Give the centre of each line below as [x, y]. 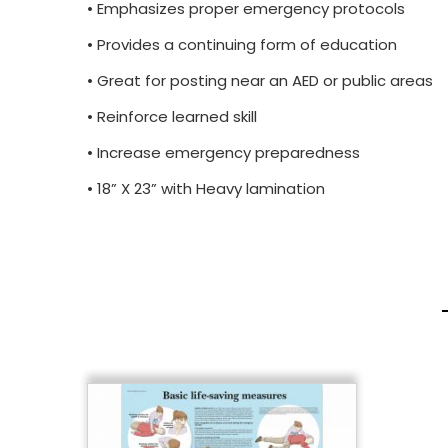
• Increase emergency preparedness [223, 152]
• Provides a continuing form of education [242, 44]
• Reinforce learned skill [172, 116]
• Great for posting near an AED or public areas [260, 80]
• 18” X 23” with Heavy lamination [206, 188]
